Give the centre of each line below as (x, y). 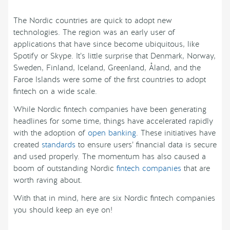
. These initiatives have (176, 133)
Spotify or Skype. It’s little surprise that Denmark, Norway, (114, 56)
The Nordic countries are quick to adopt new (93, 21)
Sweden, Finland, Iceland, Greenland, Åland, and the (107, 68)
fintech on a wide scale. (55, 92)
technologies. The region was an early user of (94, 33)
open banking (112, 133)
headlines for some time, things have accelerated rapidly (113, 121)
